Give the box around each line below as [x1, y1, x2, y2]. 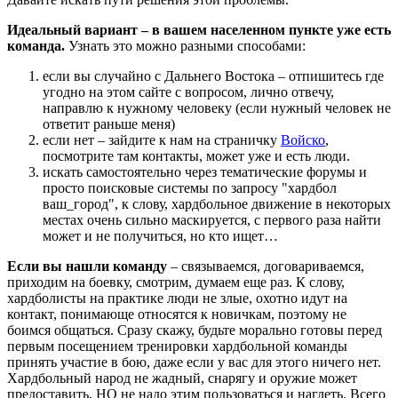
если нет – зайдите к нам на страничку [43, 132, 281, 148]
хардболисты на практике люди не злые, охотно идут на [7, 291, 347, 306]
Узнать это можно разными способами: [65, 38, 306, 54]
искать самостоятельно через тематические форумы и [43, 164, 367, 180]
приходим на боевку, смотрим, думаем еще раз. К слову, [7, 275, 345, 291]
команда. [7, 38, 65, 54]
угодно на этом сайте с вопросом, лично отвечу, [43, 84, 334, 100]
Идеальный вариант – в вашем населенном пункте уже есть [7, 22, 391, 38]
